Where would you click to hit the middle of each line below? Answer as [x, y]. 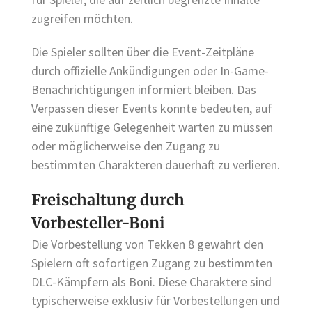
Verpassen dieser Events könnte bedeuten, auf [152, 108]
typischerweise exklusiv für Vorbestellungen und [156, 300]
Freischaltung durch [108, 200]
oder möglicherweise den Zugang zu [126, 146]
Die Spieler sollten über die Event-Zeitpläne [143, 52]
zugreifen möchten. [82, 18]
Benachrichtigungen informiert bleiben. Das [144, 89]
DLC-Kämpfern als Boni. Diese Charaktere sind [151, 281]
